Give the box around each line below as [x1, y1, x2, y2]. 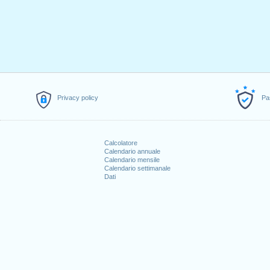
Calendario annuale [104, 148, 160, 155]
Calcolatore [104, 139, 137, 146]
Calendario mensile [104, 156, 160, 163]
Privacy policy [57, 94, 98, 101]
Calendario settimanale [104, 165, 171, 172]
